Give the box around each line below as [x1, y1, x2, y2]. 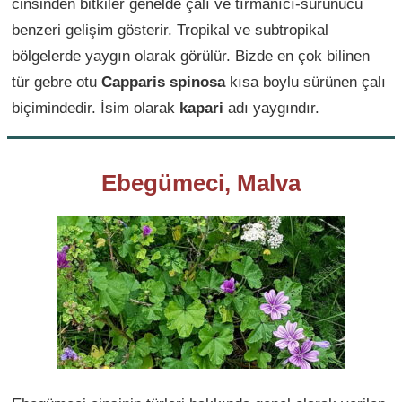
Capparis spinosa [101, 72, 225, 91]
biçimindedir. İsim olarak [12, 98, 179, 117]
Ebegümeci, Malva [101, 170, 301, 196]
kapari [179, 98, 223, 117]
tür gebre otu [12, 72, 101, 91]
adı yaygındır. [223, 98, 319, 117]
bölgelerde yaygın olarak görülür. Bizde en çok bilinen [12, 46, 370, 65]
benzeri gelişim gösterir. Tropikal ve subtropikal [12, 20, 328, 39]
